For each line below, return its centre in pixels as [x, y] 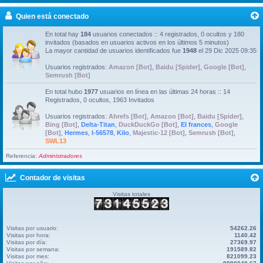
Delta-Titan [98, 124]
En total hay [63, 34]
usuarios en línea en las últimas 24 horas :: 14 [164, 91]
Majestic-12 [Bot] [159, 132]
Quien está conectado [52, 16]
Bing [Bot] [61, 124]
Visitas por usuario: [32, 228]
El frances [196, 124]
